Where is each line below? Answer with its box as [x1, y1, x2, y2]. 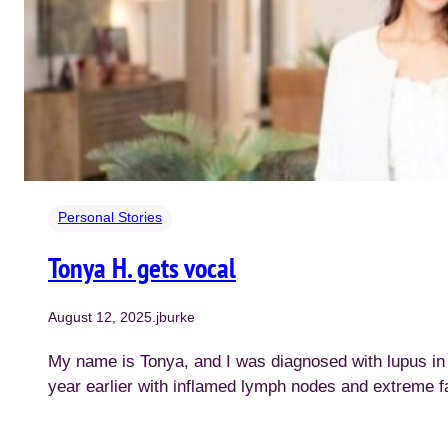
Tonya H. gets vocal [48, 249, 236, 287]
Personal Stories [58, 209, 162, 226]
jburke [156, 309, 195, 326]
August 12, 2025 [48, 309, 152, 326]
